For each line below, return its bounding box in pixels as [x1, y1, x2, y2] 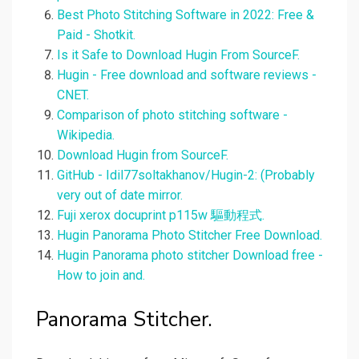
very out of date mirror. [57, 188, 183, 204]
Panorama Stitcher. [36, 305, 212, 334]
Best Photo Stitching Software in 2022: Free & [57, 7, 314, 23]
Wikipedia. [57, 127, 115, 143]
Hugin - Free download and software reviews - [57, 67, 317, 83]
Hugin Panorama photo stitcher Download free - [57, 248, 323, 264]
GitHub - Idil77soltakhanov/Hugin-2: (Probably [57, 167, 315, 184]
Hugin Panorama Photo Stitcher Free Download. [57, 228, 322, 244]
